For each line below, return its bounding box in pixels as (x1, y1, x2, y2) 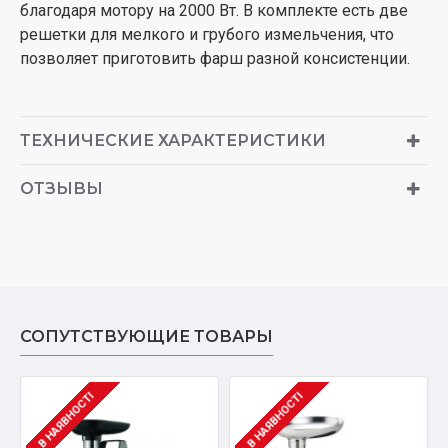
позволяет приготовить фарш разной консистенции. (20, 49, 410, 68)
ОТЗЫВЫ (20, 179, 103, 198)
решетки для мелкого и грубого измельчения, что (20, 25, 394, 44)
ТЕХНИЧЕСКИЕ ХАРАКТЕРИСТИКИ (20, 131, 326, 150)
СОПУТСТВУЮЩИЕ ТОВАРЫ (20, 327, 273, 346)
